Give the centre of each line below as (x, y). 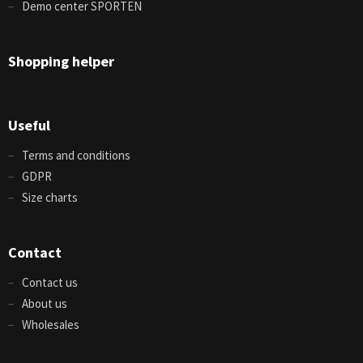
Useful (29, 125)
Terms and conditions (76, 155)
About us (45, 303)
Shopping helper (61, 61)
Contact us (50, 282)
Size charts (50, 197)
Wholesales (51, 325)
